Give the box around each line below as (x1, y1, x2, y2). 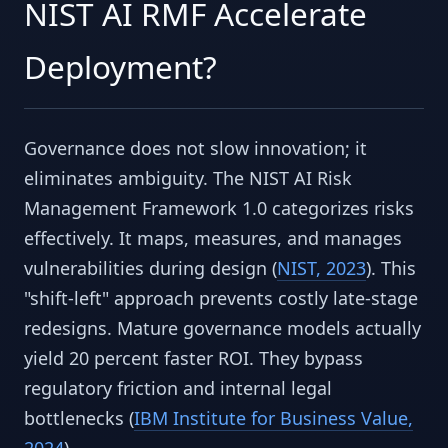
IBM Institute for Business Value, (134, 405, 413, 430)
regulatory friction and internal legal (24, 375, 332, 400)
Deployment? (24, 44, 217, 88)
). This (366, 255, 416, 280)
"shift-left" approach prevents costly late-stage (24, 285, 418, 310)
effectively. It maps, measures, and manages (24, 225, 402, 250)
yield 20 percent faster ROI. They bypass (24, 345, 363, 370)
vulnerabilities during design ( (24, 255, 277, 280)
